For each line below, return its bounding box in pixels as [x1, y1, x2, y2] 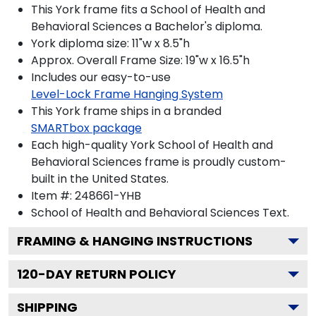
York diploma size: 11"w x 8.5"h [31, 35, 190, 51]
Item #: [31, 187, 75, 204]
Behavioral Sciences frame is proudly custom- [31, 153, 286, 170]
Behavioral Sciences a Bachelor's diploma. [31, 18, 262, 35]
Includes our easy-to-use [31, 68, 171, 85]
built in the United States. [31, 170, 169, 187]
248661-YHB [75, 187, 141, 204]
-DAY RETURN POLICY [38, 265, 176, 283]
